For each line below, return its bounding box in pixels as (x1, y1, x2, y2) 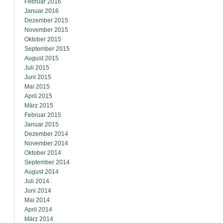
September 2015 (24, 45, 70, 52)
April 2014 (24, 206, 52, 213)
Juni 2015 (24, 74, 51, 81)
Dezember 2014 (24, 130, 68, 137)
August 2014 (24, 168, 59, 175)
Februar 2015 (24, 111, 61, 118)
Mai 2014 (24, 197, 50, 204)
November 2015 (24, 26, 68, 33)
